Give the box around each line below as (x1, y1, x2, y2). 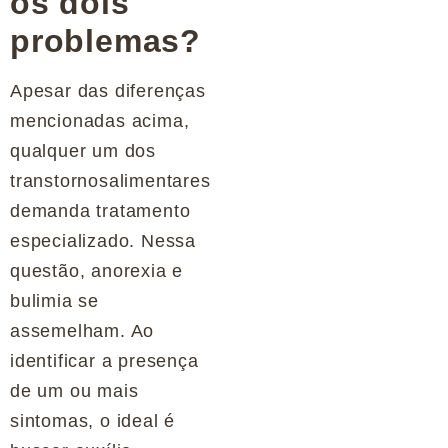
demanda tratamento (10, 201, 191, 222)
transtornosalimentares (10, 171, 211, 192)
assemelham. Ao (10, 321, 155, 342)
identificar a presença (10, 351, 199, 372)
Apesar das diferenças (10, 81, 206, 102)
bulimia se (10, 291, 100, 312)
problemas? (10, 23, 202, 60)
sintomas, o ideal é (10, 411, 176, 432)
